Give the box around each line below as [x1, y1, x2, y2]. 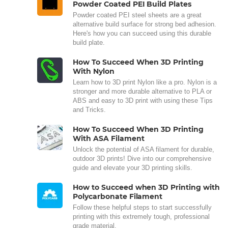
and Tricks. [73, 105, 106, 113]
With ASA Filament [73, 133, 145, 143]
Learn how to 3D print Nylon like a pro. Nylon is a [73, 78, 217, 86]
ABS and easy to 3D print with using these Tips [73, 96, 213, 104]
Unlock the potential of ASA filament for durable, [73, 145, 214, 153]
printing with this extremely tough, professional [73, 212, 210, 220]
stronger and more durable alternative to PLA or [73, 87, 212, 95]
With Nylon [73, 66, 115, 76]
